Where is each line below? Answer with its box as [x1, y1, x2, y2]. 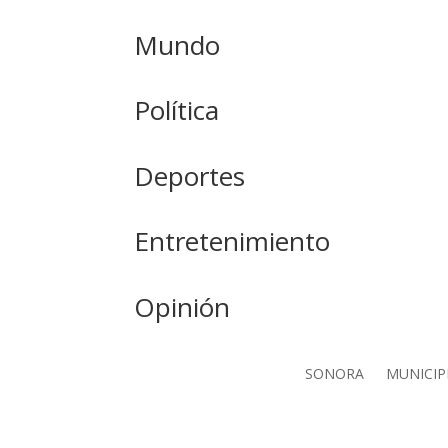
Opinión [134, 288, 231, 325]
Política [134, 92, 220, 129]
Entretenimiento [134, 223, 331, 260]
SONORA [304, 364, 364, 384]
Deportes [134, 157, 246, 194]
